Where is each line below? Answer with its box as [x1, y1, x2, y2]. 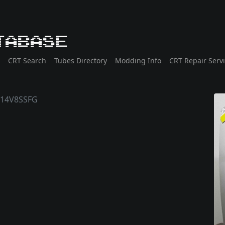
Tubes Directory [54, 56, 107, 66]
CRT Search [8, 56, 46, 66]
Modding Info [115, 56, 161, 66]
